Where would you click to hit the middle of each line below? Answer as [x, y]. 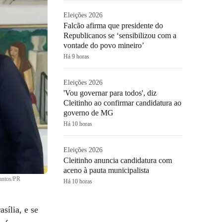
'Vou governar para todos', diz [110, 93]
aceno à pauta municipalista [106, 170]
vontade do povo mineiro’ [104, 45]
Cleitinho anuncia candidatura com [118, 160]
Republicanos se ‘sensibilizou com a [120, 35]
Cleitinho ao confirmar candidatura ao [122, 103]
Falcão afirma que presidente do [113, 26]
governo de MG [88, 113]
